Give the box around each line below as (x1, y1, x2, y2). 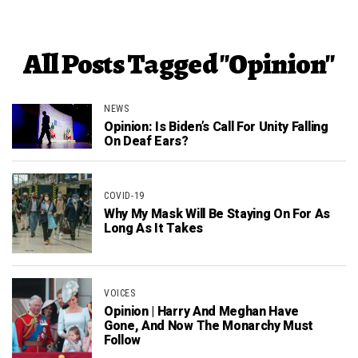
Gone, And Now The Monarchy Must (104, 316, 314, 336)
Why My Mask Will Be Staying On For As (104, 205, 331, 225)
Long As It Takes (104, 219, 203, 239)
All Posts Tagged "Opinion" (23, 45, 335, 83)
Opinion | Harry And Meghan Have (104, 302, 300, 322)
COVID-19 (104, 190, 145, 202)
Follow (104, 331, 141, 351)
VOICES (104, 288, 136, 300)
